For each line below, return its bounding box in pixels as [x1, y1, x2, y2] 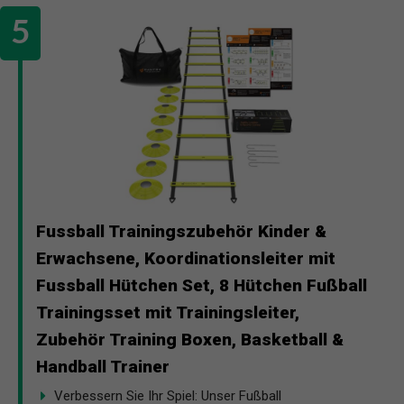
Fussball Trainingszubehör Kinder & [36, 220, 326, 242]
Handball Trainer [36, 355, 170, 377]
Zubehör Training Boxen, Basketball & [36, 328, 344, 350]
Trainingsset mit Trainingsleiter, [36, 301, 299, 323]
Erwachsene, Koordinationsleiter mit [36, 247, 335, 269]
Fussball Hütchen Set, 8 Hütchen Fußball [36, 274, 367, 296]
